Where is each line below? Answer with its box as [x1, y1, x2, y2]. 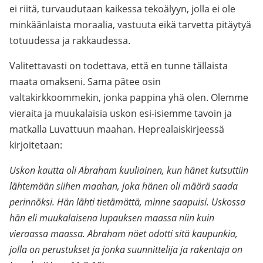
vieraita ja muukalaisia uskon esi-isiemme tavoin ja [9, 107, 232, 120]
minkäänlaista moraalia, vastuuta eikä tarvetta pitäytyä [9, 18, 251, 31]
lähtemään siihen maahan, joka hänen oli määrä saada [9, 180, 238, 193]
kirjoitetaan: [9, 139, 62, 151]
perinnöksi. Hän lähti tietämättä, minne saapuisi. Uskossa [9, 195, 245, 208]
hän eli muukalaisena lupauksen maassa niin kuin [9, 211, 214, 224]
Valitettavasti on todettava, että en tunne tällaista [9, 59, 228, 72]
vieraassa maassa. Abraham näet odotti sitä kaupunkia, [9, 227, 238, 240]
